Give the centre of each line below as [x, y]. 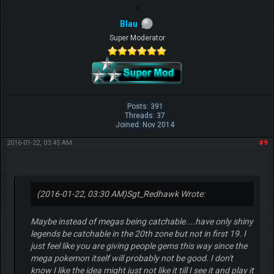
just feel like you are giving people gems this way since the [139, 246]
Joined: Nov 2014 [145, 125]
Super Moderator [137, 38]
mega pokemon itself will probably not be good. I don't [131, 258]
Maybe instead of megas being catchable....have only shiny [142, 222]
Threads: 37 [145, 116]
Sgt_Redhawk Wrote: [165, 194]
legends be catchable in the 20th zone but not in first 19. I [138, 234]
